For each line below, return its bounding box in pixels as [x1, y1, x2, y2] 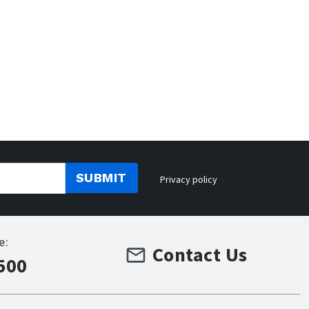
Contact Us [152, 242, 248, 268]
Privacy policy [159, 172, 217, 186]
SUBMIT [75, 170, 127, 186]
